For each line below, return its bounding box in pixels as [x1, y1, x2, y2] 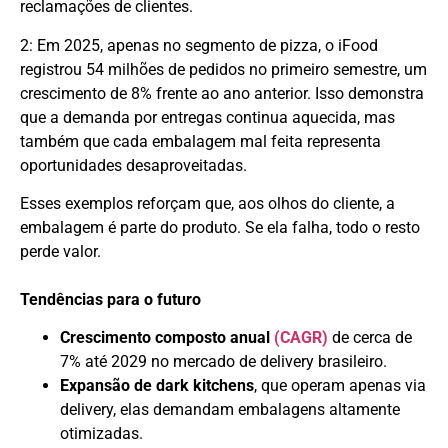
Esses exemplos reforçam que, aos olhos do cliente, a [20, 193, 395, 213]
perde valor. [20, 241, 101, 261]
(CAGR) [274, 328, 328, 348]
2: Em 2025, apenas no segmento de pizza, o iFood [20, 35, 378, 55]
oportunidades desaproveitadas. [20, 155, 247, 175]
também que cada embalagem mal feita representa [20, 131, 381, 151]
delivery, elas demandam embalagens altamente [60, 400, 400, 420]
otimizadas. [60, 424, 143, 444]
